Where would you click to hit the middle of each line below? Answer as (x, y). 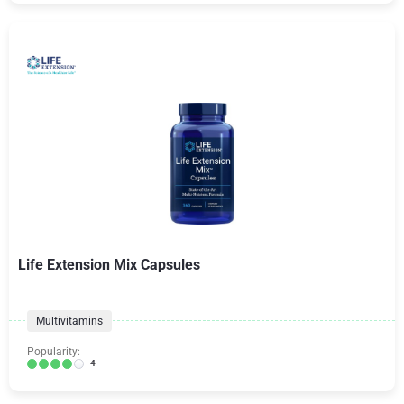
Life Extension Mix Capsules (109, 265)
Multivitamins (69, 321)
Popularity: (54, 352)
